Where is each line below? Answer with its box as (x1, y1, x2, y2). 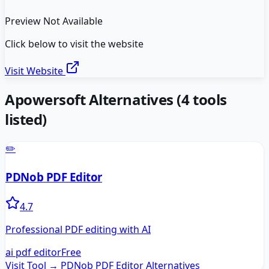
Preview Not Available (5, 14, 103, 28)
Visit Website (5, 64, 65, 78)
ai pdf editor (5, 245, 61, 259)
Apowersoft (5, 89, 86, 110)
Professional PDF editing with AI (5, 222, 151, 236)
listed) (5, 109, 47, 130)
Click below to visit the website (5, 37, 144, 51)
